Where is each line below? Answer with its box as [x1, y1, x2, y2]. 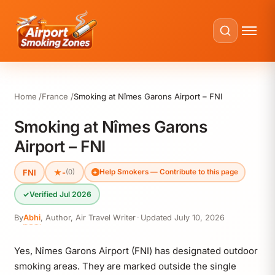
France [42, 91, 69, 101]
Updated [140, 213, 174, 223]
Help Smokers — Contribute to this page [99, 168, 238, 176]
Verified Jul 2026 [29, 189, 91, 199]
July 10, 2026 [174, 213, 225, 223]
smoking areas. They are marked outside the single [14, 260, 236, 273]
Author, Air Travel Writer [45, 213, 136, 223]
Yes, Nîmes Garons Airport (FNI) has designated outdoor [14, 245, 258, 257]
